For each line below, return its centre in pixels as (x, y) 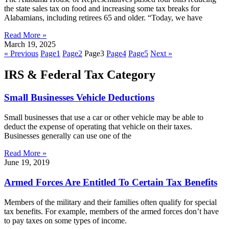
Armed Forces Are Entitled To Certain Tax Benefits (111, 182)
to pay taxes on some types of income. (65, 220)
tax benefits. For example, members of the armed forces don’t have (111, 211)
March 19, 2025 (30, 44)
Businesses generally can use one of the (68, 136)
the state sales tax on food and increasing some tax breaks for (102, 8)
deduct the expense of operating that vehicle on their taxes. (98, 127)
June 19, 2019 (27, 163)
